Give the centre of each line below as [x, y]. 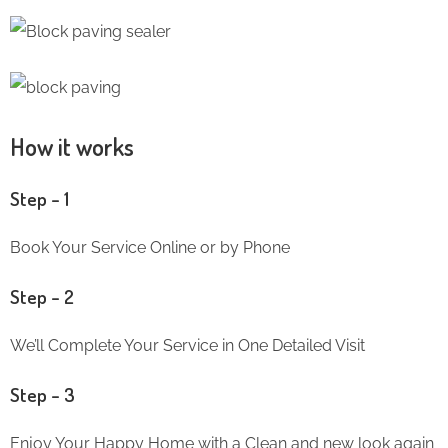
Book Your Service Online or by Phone [150, 247]
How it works [72, 146]
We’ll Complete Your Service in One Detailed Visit [187, 345]
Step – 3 [42, 394]
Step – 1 [39, 198]
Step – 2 [42, 296]
